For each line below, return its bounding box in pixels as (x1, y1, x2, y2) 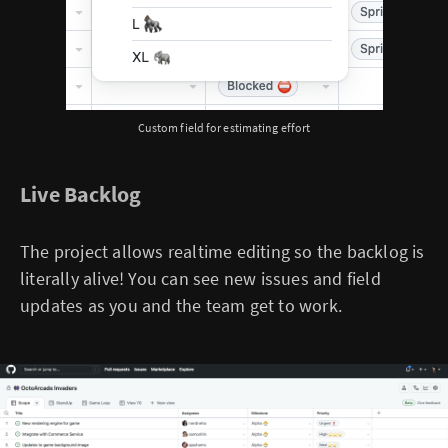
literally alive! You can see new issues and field (20, 266, 381, 290)
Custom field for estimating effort (137, 119, 311, 135)
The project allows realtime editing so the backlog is (20, 239, 425, 263)
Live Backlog (20, 179, 141, 208)
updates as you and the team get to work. (20, 293, 343, 317)
